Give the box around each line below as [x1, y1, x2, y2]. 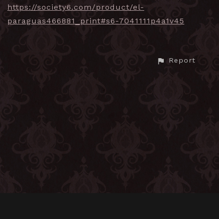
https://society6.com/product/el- [7, 2, 144, 12]
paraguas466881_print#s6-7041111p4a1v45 [7, 16, 184, 26]
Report [169, 56, 196, 65]
